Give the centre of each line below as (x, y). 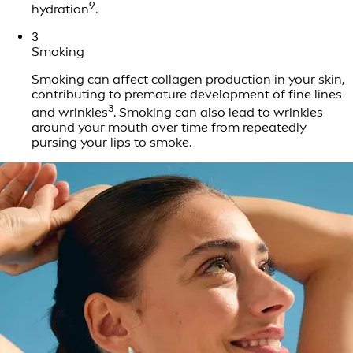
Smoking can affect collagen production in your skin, (188, 80)
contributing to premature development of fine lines (187, 95)
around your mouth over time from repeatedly (169, 128)
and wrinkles (70, 113)
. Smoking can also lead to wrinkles (218, 113)
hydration (60, 9)
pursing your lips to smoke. (111, 143)
